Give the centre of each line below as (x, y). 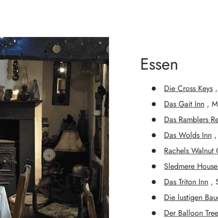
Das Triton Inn (186, 182)
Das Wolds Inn (188, 135)
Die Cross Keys (188, 88)
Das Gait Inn (184, 104)
